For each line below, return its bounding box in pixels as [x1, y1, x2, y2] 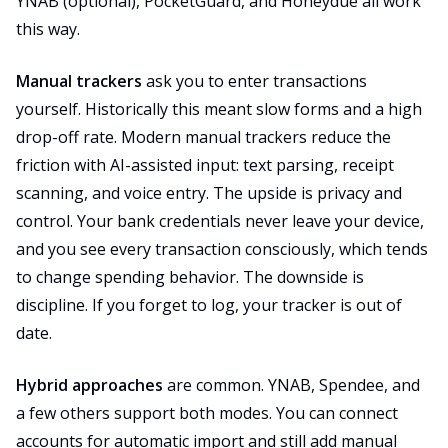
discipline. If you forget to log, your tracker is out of [16, 294, 402, 316]
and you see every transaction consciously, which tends [16, 238, 428, 260]
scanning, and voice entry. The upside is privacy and [16, 182, 402, 204]
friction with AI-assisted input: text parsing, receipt [16, 154, 394, 176]
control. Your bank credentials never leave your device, [16, 210, 424, 232]
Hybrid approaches [16, 374, 163, 396]
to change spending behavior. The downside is [16, 266, 364, 288]
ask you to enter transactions [142, 70, 367, 92]
